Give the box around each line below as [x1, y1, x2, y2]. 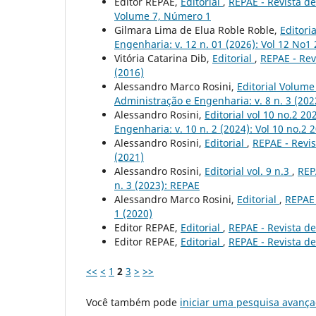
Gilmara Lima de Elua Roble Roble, [114, 23, 280, 37]
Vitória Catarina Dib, [114, 51, 212, 65]
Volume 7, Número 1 [114, 8, 211, 23]
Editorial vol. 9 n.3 [205, 164, 292, 178]
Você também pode [86, 295, 180, 309]
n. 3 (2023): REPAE [114, 178, 200, 192]
